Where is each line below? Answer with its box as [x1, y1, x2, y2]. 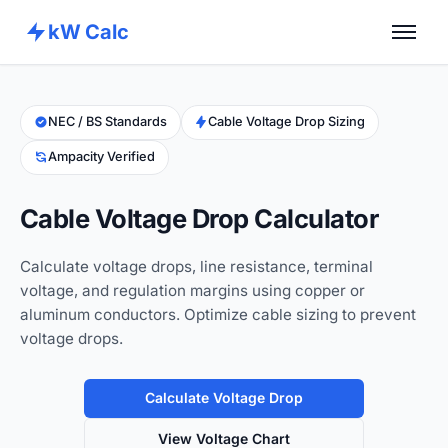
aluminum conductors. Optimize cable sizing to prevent [20, 304, 416, 324]
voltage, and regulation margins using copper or [20, 280, 365, 300]
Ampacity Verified [47, 149, 155, 165]
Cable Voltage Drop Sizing [208, 114, 366, 130]
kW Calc [48, 20, 129, 44]
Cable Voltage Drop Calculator [20, 202, 379, 234]
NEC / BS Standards [47, 114, 167, 130]
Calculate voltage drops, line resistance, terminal [20, 256, 373, 276]
